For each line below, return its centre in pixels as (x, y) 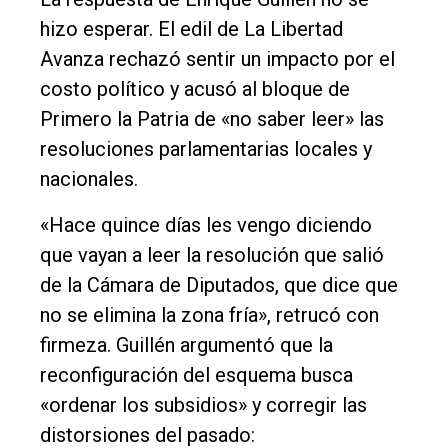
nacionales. (89, 179)
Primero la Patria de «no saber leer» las (212, 119)
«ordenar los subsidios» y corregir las (203, 405)
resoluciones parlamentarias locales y (206, 149)
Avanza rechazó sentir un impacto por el (217, 59)
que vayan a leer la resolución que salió (212, 255)
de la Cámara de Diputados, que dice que (219, 285)
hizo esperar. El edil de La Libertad (191, 29)
